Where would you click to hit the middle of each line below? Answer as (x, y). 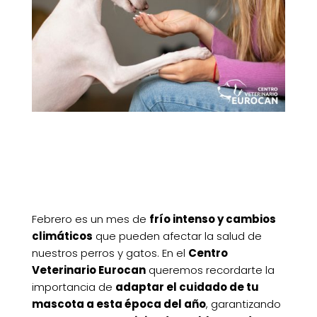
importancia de (73, 287)
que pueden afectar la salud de (177, 236)
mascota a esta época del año (119, 304)
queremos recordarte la (210, 270)
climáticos (62, 236)
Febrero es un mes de (90, 219)
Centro (208, 253)
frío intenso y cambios (212, 219)
